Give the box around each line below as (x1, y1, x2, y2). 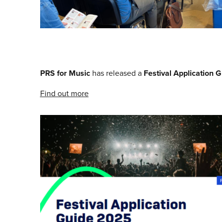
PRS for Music (40, 67, 90, 79)
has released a (90, 67, 144, 79)
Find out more (40, 88, 89, 99)
